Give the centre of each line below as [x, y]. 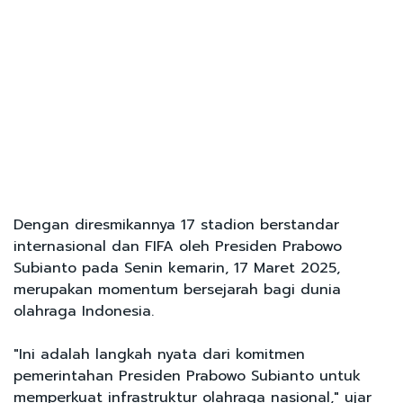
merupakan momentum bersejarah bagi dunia [177, 289]
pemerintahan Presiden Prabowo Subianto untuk [187, 376]
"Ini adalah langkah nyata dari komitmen [159, 354]
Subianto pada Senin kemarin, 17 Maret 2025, [177, 268]
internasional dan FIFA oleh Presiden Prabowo [178, 246]
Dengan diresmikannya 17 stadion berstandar [176, 224]
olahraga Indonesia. [84, 311]
